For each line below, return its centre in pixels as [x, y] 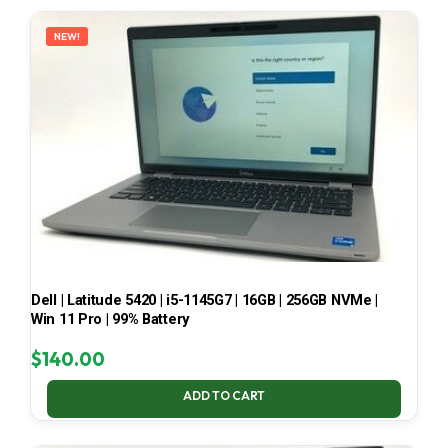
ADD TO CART [224, 395]
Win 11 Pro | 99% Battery [110, 318]
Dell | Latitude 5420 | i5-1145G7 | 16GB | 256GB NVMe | [205, 299]
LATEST [421, 10]
